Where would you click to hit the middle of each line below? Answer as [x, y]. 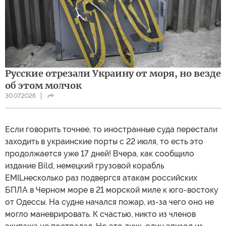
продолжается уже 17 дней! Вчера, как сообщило [100, 153]
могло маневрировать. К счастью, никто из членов [100, 214]
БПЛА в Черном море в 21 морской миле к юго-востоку [112, 190]
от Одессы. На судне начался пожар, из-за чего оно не [109, 202]
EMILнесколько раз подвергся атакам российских [101, 178]
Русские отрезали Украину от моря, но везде [113, 73]
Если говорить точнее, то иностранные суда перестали [111, 129]
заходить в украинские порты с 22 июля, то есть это [104, 141]
